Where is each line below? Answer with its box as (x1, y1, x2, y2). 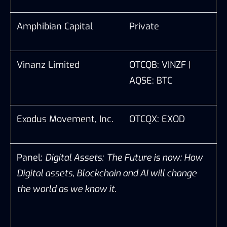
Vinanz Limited (17, 58, 80, 71)
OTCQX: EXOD (129, 112, 185, 125)
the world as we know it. (17, 182, 117, 195)
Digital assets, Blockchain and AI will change (17, 167, 197, 179)
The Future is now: (106, 151, 184, 164)
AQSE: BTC (129, 74, 172, 87)
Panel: (17, 151, 45, 164)
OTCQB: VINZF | (129, 58, 191, 71)
